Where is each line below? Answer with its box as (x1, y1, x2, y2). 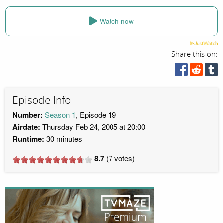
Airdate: (12, 121, 40, 133)
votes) (112, 153, 135, 164)
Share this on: (171, 49, 218, 59)
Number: (12, 110, 43, 121)
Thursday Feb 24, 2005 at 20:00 (40, 121, 145, 132)
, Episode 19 (76, 110, 116, 120)
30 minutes (44, 133, 82, 144)
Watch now (100, 16, 134, 26)
